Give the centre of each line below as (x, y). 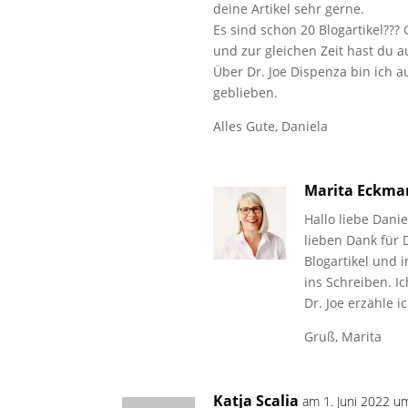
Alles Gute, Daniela (271, 126)
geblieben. (246, 92)
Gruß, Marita (343, 337)
